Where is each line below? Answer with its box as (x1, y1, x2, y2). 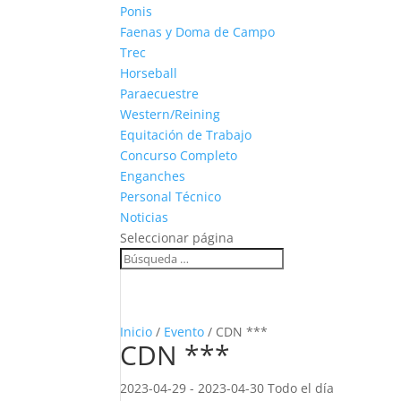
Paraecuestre (120, 85, 200, 102)
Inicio (120, 323, 153, 340)
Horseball (120, 64, 178, 81)
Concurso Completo (120, 147, 238, 164)
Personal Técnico (120, 188, 222, 205)
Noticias (120, 209, 169, 226)
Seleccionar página (120, 229, 235, 246)
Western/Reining (120, 106, 221, 123)
